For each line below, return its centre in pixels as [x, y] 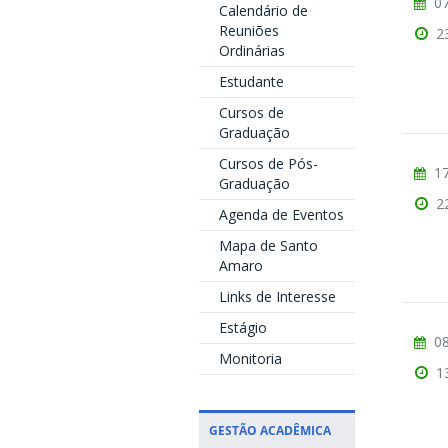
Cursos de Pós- [268, 163]
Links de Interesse [277, 296]
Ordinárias [251, 50]
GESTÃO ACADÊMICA [269, 430]
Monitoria [250, 358]
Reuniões [248, 30]
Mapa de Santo [268, 245]
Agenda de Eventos [281, 214]
